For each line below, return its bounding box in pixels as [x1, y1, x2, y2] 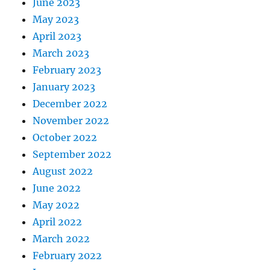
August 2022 [33, 165, 93, 178]
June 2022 [33, 182, 81, 195]
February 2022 [33, 250, 102, 262]
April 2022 [33, 216, 83, 228]
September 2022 [33, 148, 112, 161]
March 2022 [33, 233, 90, 245]
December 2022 [33, 98, 108, 110]
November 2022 [33, 115, 110, 127]
